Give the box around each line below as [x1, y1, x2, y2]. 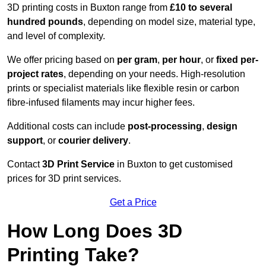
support [7, 135, 43, 146]
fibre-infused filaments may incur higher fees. [7, 97, 195, 108]
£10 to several [170, 2, 232, 13]
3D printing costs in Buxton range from [7, 2, 170, 13]
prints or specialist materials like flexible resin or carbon [7, 83, 239, 94]
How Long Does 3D [7, 220, 182, 242]
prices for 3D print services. [7, 173, 121, 184]
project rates [7, 69, 64, 80]
